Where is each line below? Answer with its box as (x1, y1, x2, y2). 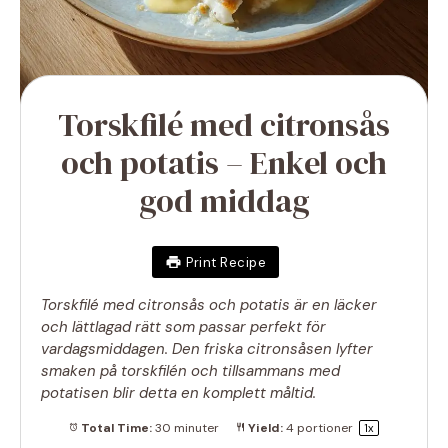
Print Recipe (186, 253, 267, 271)
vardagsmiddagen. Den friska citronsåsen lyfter (41, 339, 373, 360)
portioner (294, 419, 357, 436)
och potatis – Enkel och (61, 141, 387, 186)
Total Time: (78, 419, 153, 436)
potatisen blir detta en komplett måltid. (41, 383, 316, 404)
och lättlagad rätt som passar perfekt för (41, 317, 326, 338)
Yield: (245, 419, 284, 436)
